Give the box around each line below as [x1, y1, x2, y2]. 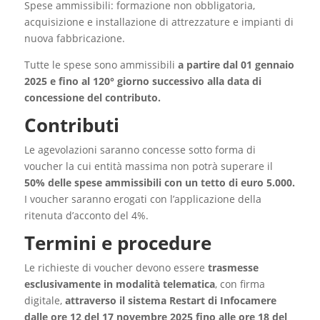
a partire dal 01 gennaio [177, 58, 294, 72]
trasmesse [204, 261, 259, 275]
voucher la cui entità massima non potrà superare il [24, 159, 273, 174]
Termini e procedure [24, 230, 211, 256]
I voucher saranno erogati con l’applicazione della [24, 192, 261, 206]
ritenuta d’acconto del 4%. [24, 209, 149, 223]
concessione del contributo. [24, 91, 161, 105]
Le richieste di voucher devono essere [24, 261, 205, 275]
